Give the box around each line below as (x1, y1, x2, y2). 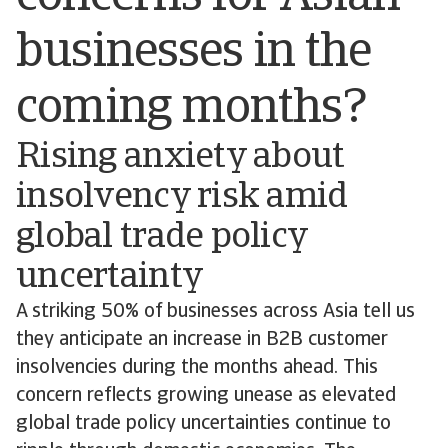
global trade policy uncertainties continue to (16, 413, 391, 434)
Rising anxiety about (16, 139, 345, 176)
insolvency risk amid (16, 179, 348, 216)
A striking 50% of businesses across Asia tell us (16, 301, 415, 322)
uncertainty (16, 259, 211, 296)
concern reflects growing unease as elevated (16, 385, 396, 406)
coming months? (16, 85, 366, 134)
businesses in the (16, 29, 371, 78)
